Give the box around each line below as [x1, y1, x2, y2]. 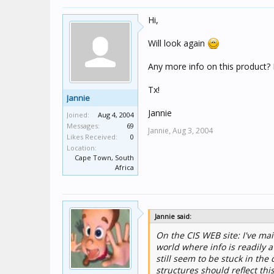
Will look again [148, 37, 207, 49]
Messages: [67, 121, 100, 130]
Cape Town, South [75, 153, 134, 162]
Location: [67, 143, 97, 152]
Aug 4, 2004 [98, 110, 134, 119]
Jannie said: [155, 212, 191, 221]
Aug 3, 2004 [172, 125, 213, 136]
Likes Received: [67, 132, 117, 141]
